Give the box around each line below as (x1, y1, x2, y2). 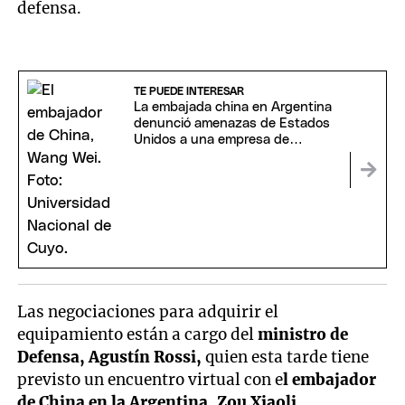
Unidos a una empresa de (133, 133, 289, 147)
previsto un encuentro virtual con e (17, 370, 284, 391)
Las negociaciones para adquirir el (17, 302, 279, 323)
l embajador (283, 370, 377, 391)
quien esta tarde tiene (202, 347, 370, 368)
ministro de (258, 325, 349, 345)
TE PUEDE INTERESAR (133, 86, 244, 98)
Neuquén (133, 149, 190, 164)
